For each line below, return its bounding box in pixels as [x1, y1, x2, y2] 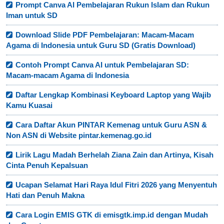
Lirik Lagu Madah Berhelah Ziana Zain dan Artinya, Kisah [15, 150, 213, 159]
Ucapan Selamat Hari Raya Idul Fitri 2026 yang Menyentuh [15, 180, 217, 189]
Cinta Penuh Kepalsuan [6, 161, 88, 170]
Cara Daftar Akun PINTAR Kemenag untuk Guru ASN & [15, 120, 207, 129]
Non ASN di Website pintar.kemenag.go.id [6, 131, 151, 140]
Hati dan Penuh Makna [6, 191, 84, 200]
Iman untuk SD [6, 11, 57, 20]
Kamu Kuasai [6, 101, 52, 110]
